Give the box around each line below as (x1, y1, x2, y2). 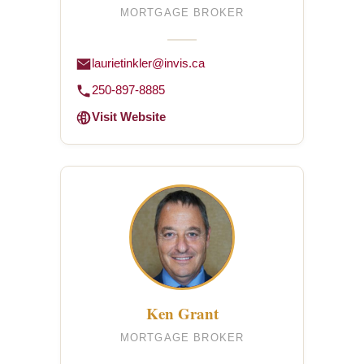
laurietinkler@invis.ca (92, 57, 205, 70)
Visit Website (92, 110, 166, 123)
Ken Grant (145, 302, 219, 324)
